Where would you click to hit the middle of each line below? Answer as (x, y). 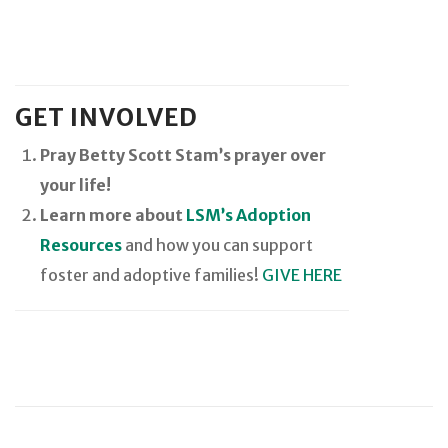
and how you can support (219, 244)
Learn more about (113, 214)
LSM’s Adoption (248, 214)
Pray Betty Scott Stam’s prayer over (183, 154)
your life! (75, 184)
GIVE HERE (302, 274)
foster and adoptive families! (151, 274)
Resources (81, 244)
